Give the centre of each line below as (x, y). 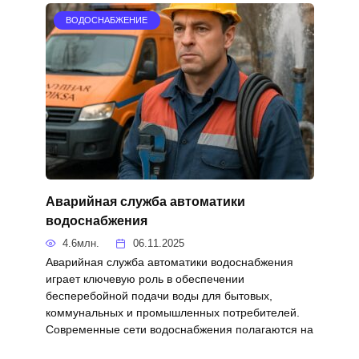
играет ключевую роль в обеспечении (145, 279)
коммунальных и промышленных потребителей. (172, 313)
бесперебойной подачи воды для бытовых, (159, 296)
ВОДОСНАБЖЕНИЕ (107, 20)
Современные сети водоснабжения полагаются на (179, 330)
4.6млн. (81, 244)
